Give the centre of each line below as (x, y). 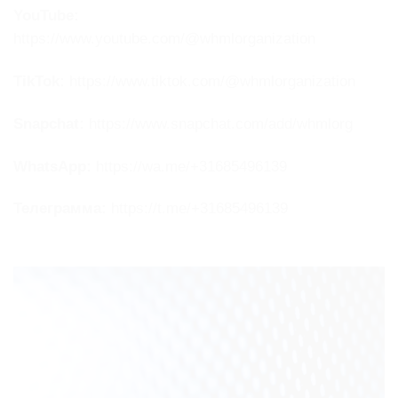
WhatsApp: (52, 166)
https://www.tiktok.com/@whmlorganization (210, 81)
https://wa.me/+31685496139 (189, 166)
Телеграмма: (60, 209)
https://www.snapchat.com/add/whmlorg (219, 123)
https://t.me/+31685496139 (197, 209)
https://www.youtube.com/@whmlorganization (164, 39)
